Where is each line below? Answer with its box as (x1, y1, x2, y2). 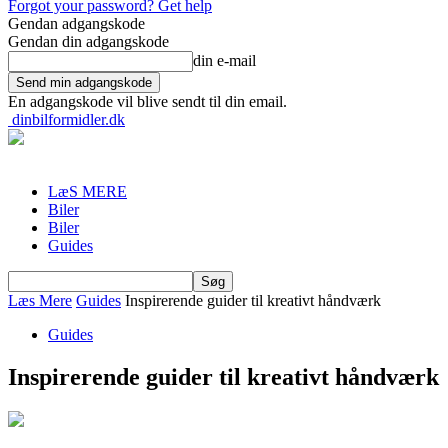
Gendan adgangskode (8, 15, 145, 32)
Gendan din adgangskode (8, 33, 169, 50)
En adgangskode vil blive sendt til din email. (8, 93, 287, 110)
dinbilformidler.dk (12, 111, 125, 128)
